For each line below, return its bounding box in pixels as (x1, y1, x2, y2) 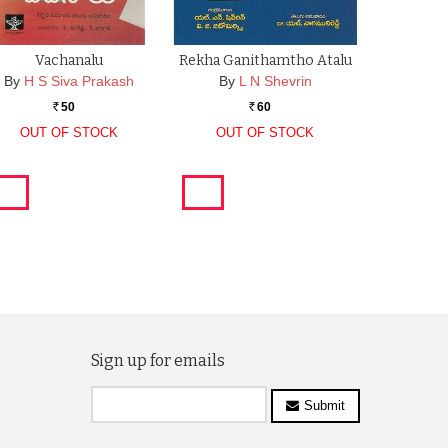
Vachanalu (35, 52, 104, 70)
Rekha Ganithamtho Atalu (178, 52, 352, 70)
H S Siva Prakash (24, 73, 135, 90)
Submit (303, 397, 345, 413)
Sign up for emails (91, 351, 225, 370)
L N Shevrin (238, 73, 312, 90)
